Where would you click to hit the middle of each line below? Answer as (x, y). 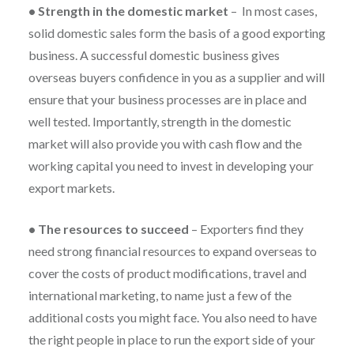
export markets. (71, 187)
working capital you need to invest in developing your (171, 165)
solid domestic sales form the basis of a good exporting (177, 32)
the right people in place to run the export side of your (171, 339)
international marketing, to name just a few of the (160, 295)
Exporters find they (251, 228)
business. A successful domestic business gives (154, 55)
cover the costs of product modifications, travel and (167, 273)
